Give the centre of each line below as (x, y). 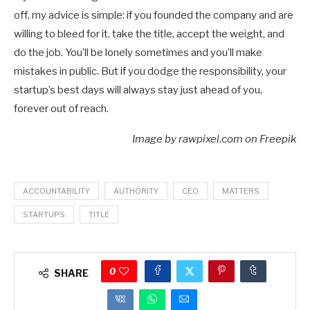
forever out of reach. (61, 109)
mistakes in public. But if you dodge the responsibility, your (150, 72)
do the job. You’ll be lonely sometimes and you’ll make (138, 53)
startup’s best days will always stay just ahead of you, (138, 90)
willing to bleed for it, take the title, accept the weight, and (149, 34)
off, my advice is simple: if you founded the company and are (154, 16)
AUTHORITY (136, 191)
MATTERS (241, 191)
